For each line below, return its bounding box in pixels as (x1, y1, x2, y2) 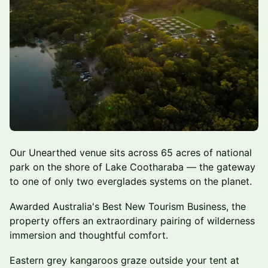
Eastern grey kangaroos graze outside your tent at (10, 254, 239, 266)
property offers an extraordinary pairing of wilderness (10, 214, 255, 227)
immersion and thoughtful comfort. (10, 229, 168, 241)
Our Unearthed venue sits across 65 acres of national (10, 146, 252, 159)
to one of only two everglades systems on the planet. (10, 175, 252, 187)
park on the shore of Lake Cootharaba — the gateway (10, 160, 255, 173)
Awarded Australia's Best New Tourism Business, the (10, 200, 246, 212)
